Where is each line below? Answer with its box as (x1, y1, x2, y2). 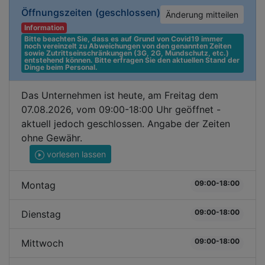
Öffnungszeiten (21, 7, 92, 18)
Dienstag (21, 208, 61, 220)
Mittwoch (21, 237, 63, 249)
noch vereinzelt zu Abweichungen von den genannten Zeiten (24, 41, 231, 50)
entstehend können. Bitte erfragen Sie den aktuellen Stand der (24, 56, 240, 64)
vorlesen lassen (44, 149, 106, 159)
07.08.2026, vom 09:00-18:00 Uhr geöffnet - (21, 104, 221, 115)
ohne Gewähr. (21, 132, 82, 144)
